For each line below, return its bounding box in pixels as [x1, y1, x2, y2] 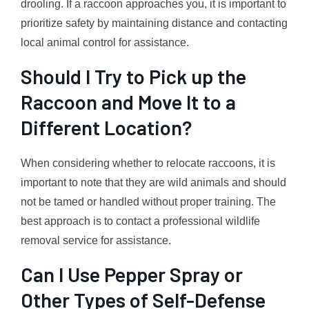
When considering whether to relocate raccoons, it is [21, 157, 275, 169]
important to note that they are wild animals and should [21, 176, 286, 188]
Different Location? [21, 114, 192, 139]
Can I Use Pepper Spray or [21, 261, 243, 286]
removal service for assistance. [21, 234, 171, 246]
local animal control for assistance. [21, 36, 189, 48]
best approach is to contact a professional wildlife [21, 215, 260, 227]
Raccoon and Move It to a [21, 89, 236, 114]
